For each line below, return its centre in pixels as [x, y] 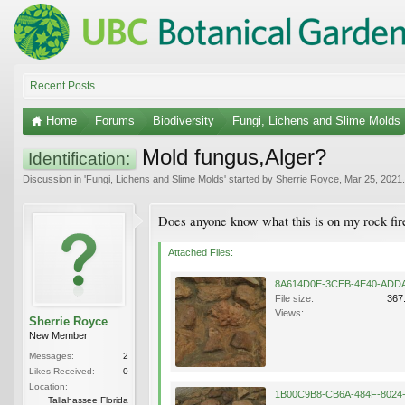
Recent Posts [62, 85]
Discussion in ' [54, 179]
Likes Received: [62, 371]
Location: [48, 386]
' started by [250, 179]
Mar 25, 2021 [373, 179]
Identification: [79, 158]
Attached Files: [201, 252]
